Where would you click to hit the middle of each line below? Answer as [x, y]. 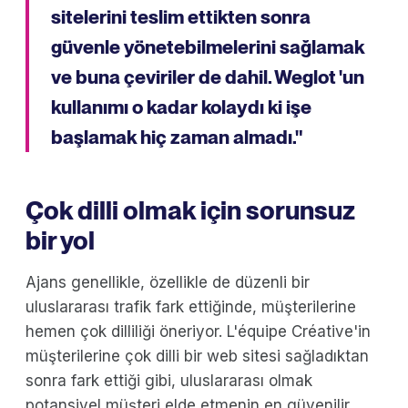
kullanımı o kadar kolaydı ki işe [181, 107]
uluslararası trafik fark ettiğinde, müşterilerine [191, 306]
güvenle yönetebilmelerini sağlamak [208, 46]
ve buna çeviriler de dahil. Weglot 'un [208, 76]
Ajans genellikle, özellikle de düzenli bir [168, 282]
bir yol [60, 240]
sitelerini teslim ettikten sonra [181, 16]
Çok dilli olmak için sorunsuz [190, 210]
